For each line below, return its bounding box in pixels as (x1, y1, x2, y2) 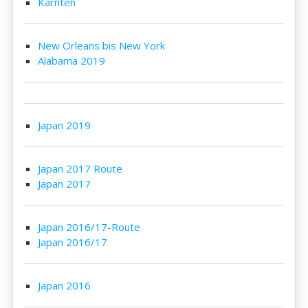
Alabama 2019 (38, 54, 106, 67)
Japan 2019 (38, 118, 91, 132)
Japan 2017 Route (38, 162, 123, 175)
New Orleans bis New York (38, 38, 166, 52)
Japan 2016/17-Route (38, 220, 141, 234)
